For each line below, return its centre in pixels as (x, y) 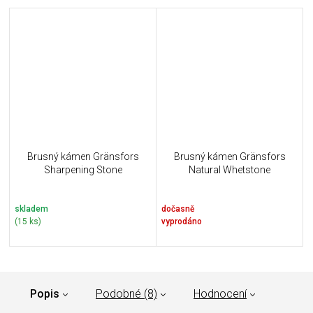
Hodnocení (220, 294)
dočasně (178, 209)
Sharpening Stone (83, 170)
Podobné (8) (126, 294)
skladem (31, 209)
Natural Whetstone (230, 170)
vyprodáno (182, 221)
